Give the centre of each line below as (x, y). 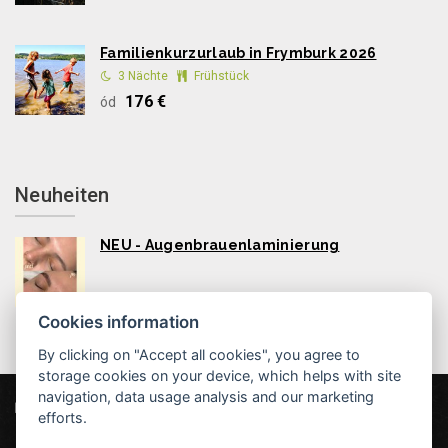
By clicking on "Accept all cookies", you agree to (199, 354)
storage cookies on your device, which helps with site (220, 375)
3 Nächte (143, 76)
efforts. (63, 417)
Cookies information (119, 321)
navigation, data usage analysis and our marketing (206, 396)
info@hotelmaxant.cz (98, 439)
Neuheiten (62, 195)
